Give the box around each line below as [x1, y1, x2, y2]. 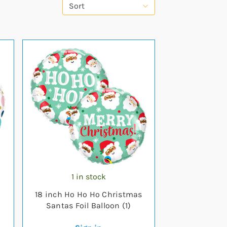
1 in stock [71, 172, 106, 181]
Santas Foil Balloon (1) [46, 201, 131, 210]
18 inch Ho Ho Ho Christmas [35, 190, 142, 199]
